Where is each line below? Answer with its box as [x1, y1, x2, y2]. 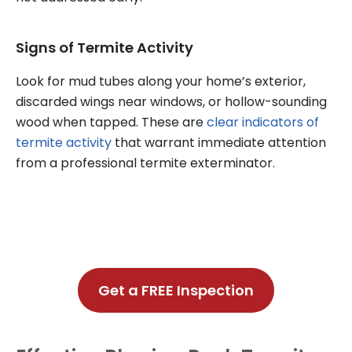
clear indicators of [207, 113, 319, 132]
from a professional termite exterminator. [16, 154, 275, 173]
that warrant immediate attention [112, 134, 326, 152]
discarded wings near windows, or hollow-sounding [16, 93, 327, 112]
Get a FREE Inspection [98, 280, 254, 301]
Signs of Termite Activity [16, 38, 193, 58]
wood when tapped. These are [16, 113, 207, 132]
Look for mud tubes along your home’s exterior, [16, 72, 306, 91]
